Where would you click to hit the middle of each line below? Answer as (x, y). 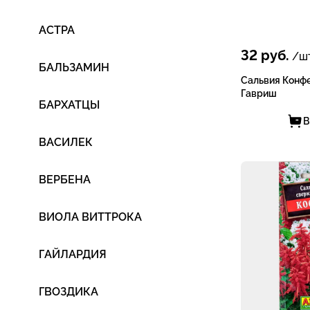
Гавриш (259, 93)
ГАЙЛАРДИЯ (73, 254)
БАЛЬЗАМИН (74, 67)
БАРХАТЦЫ (69, 105)
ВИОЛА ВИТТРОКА (90, 217)
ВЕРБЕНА (65, 180)
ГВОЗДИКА (69, 292)
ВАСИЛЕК (66, 142)
